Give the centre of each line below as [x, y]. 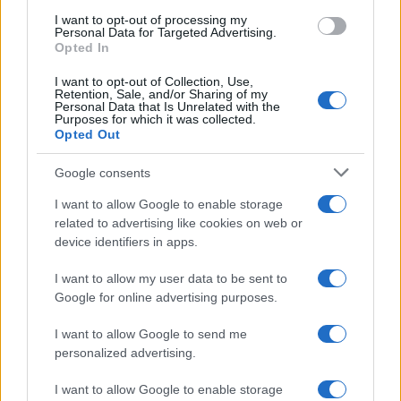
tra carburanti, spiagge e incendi [126, 331]
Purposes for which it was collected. [155, 119]
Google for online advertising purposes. [166, 297]
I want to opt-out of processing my [151, 20]
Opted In [82, 47]
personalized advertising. [125, 353]
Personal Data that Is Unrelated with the [167, 107]
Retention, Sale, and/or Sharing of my [161, 94]
